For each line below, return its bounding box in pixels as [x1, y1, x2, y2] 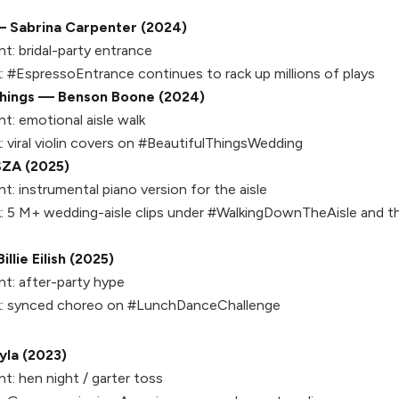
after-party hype [15, 273, 125, 290]
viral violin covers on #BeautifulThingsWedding [4, 134, 303, 151]
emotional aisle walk [15, 111, 145, 128]
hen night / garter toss [15, 370, 163, 387]
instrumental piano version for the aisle [15, 181, 267, 198]
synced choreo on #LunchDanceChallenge [4, 297, 281, 313]
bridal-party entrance [15, 42, 152, 59]
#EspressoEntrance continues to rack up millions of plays [4, 65, 375, 82]
